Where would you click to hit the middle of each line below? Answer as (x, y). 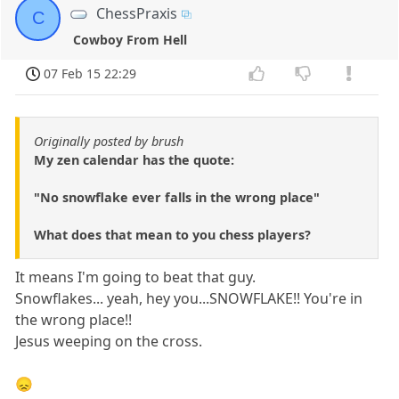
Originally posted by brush (109, 142)
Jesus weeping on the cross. (109, 342)
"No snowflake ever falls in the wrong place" (177, 198)
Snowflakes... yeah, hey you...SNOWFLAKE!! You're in (189, 299)
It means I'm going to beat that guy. (136, 277)
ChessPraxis (137, 13)
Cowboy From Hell (130, 39)
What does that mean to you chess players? (172, 235)
